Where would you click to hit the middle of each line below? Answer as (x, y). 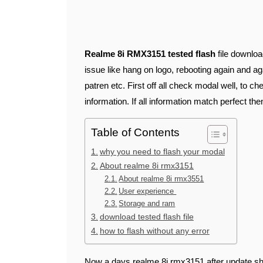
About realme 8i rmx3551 (161, 179)
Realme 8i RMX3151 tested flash (153, 54)
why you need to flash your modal (162, 151)
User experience (148, 191)
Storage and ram (147, 203)
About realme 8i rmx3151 (146, 166)
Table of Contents (135, 132)
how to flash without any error (154, 231)
